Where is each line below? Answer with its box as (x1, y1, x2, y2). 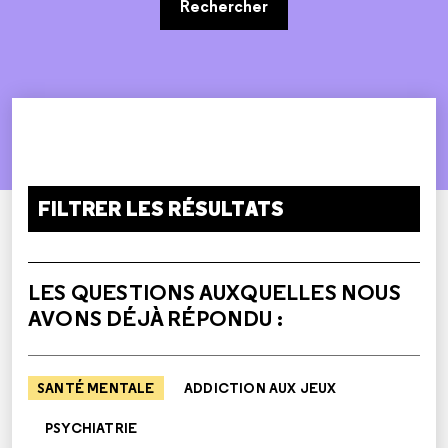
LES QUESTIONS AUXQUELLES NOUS (28, 278, 401, 306)
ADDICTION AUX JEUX (184, 379, 337, 397)
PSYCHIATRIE (45, 418, 138, 437)
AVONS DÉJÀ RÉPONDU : (28, 304, 283, 332)
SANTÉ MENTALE (37, 379, 155, 397)
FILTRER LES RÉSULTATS (38, 196, 285, 222)
